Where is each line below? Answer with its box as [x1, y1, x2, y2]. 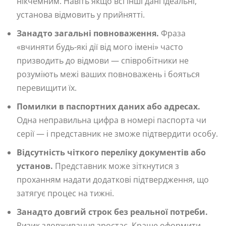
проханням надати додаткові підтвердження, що [17, 174, 209, 186]
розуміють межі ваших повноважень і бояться [17, 69, 200, 80]
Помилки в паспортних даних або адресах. [17, 101, 200, 112]
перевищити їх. [17, 82, 77, 94]
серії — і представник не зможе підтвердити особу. [17, 128, 218, 140]
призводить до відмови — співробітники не [17, 55, 189, 67]
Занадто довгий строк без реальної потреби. [17, 206, 208, 218]
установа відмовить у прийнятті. [17, 9, 145, 21]
